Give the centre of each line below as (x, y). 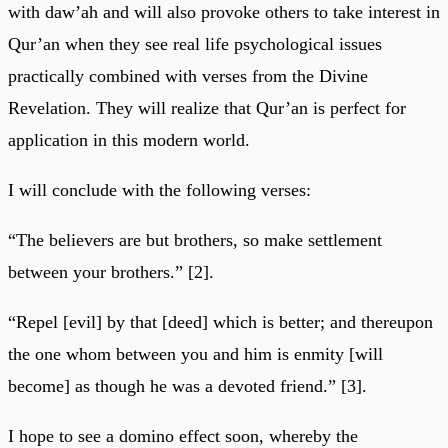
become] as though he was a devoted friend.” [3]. (187, 385)
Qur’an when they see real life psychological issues (195, 43)
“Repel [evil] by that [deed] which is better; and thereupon (220, 321)
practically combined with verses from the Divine (188, 75)
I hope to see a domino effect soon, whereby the (183, 435)
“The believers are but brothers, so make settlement (195, 239)
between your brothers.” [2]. (111, 271)
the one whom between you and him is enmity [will (195, 353)
